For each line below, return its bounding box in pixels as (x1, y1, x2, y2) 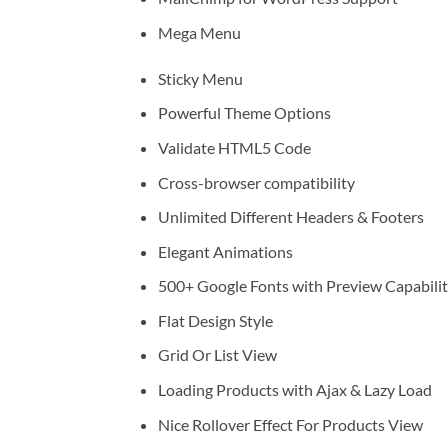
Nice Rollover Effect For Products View (157, 414, 423, 434)
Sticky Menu (157, 68, 243, 88)
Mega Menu (157, 22, 241, 42)
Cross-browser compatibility (157, 172, 355, 192)
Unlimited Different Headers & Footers (157, 207, 424, 227)
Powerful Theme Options (157, 103, 331, 123)
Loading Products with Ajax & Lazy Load (157, 380, 432, 400)
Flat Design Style (157, 310, 273, 330)
